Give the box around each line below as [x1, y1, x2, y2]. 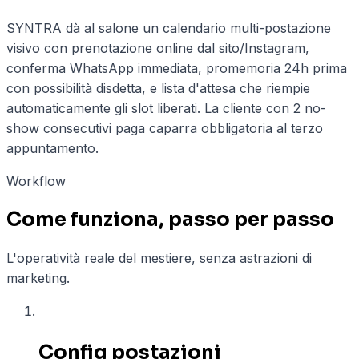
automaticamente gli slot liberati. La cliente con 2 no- [6, 100, 326, 116]
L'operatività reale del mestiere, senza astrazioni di [6, 249, 312, 266]
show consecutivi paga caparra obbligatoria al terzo [6, 120, 323, 136]
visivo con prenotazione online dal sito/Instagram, [6, 40, 309, 56]
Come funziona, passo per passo [6, 207, 334, 232]
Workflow [6, 173, 66, 189]
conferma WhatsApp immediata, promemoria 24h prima [6, 60, 347, 76]
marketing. [6, 269, 70, 286]
